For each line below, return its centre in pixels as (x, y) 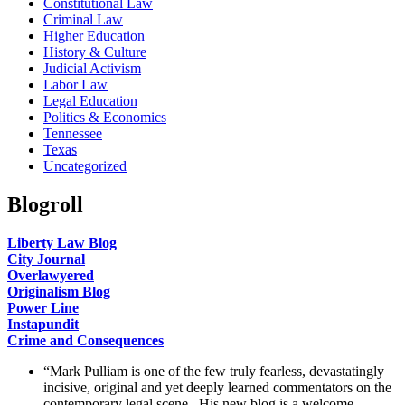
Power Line (43, 307)
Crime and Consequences (85, 340)
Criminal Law (83, 20)
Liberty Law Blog (62, 242)
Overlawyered (51, 275)
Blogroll (45, 205)
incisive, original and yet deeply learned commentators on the (217, 387)
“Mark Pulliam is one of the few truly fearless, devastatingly (214, 371)
